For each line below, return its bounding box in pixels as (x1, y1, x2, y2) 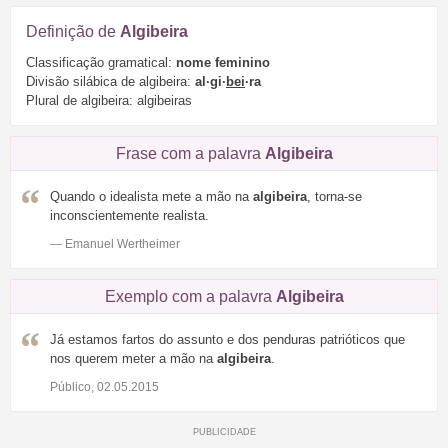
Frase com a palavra (115, 145, 265, 163)
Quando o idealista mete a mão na (50, 189, 253, 205)
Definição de (26, 22, 120, 40)
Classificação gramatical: (26, 55, 176, 71)
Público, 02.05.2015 (50, 380, 159, 395)
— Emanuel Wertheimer (50, 237, 180, 252)
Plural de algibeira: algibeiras (26, 93, 192, 109)
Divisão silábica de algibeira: (26, 74, 195, 90)
